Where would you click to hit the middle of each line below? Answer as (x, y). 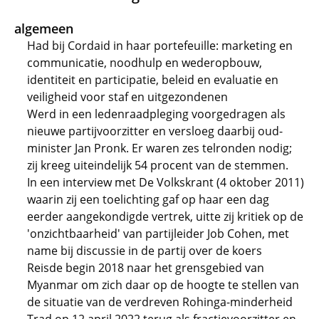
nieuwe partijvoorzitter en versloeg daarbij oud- (155, 131)
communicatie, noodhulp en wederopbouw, (145, 63)
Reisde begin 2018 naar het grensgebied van (146, 268)
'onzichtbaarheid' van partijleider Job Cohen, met (158, 234)
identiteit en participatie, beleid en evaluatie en (153, 80)
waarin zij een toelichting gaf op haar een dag (148, 199)
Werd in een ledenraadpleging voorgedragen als (156, 114)
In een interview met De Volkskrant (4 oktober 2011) (166, 182)
